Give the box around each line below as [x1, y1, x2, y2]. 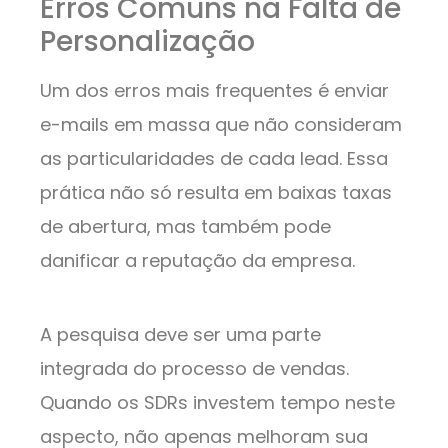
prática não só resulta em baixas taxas [40, 180, 392, 206]
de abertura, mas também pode [40, 214, 331, 240]
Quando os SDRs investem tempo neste [40, 390, 395, 416]
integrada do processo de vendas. [40, 356, 349, 382]
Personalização [40, 22, 255, 62]
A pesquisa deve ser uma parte [40, 322, 321, 348]
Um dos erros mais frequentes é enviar [40, 78, 389, 104]
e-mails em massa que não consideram [40, 112, 402, 138]
